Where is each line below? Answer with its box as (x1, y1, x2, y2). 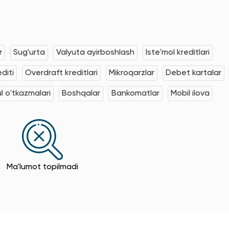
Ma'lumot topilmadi (7, 163, 78, 171)
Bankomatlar (111, 89, 159, 98)
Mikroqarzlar (109, 68, 154, 77)
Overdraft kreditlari (25, 68, 98, 77)
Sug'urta (13, 48, 45, 57)
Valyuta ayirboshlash (56, 48, 134, 57)
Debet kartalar (166, 68, 221, 77)
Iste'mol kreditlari (146, 48, 210, 57)
